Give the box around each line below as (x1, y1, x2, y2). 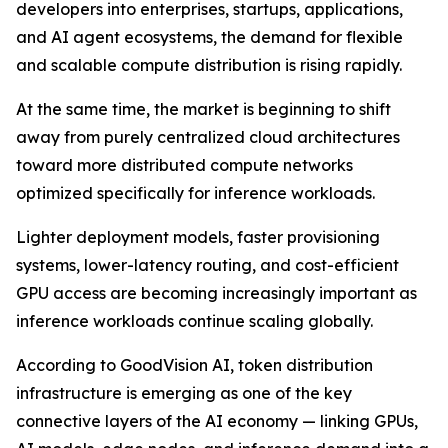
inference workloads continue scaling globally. (16, 310, 373, 331)
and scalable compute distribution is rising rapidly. (16, 54, 402, 75)
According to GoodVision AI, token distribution (16, 354, 373, 375)
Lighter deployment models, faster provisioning (16, 226, 380, 247)
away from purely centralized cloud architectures (16, 126, 400, 147)
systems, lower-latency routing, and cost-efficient (16, 254, 399, 275)
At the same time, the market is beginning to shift (16, 98, 391, 119)
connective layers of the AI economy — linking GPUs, (16, 410, 418, 431)
